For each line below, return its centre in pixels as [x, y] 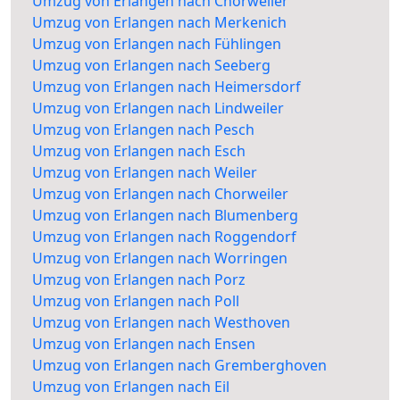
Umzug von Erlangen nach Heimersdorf [167, 87]
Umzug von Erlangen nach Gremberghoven [179, 366]
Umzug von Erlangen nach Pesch [143, 130]
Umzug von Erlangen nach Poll [136, 301]
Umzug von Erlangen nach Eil [131, 387]
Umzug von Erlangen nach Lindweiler [158, 108]
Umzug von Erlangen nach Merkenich [159, 23]
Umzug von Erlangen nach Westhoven [161, 323]
